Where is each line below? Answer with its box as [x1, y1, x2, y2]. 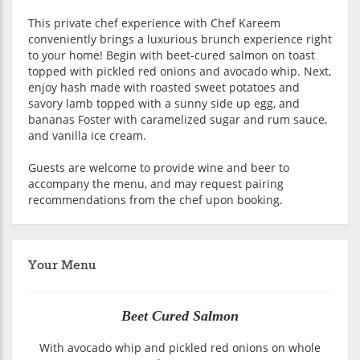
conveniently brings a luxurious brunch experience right [28, 31, 332, 47]
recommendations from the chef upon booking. [28, 192, 283, 208]
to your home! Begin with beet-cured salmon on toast [28, 47, 315, 63]
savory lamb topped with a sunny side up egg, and [28, 96, 300, 112]
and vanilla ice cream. [28, 128, 146, 144]
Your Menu [28, 257, 96, 275]
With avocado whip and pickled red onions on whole [39, 340, 321, 356]
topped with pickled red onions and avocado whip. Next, [28, 63, 331, 80]
